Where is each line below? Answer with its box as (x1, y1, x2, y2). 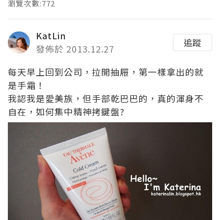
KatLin (36, 29, 66, 42)
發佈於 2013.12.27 (36, 42, 114, 55)
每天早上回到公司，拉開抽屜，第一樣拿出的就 (8, 65, 204, 78)
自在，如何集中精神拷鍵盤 (8, 105, 120, 118)
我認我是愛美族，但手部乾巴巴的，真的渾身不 (8, 92, 204, 105)
